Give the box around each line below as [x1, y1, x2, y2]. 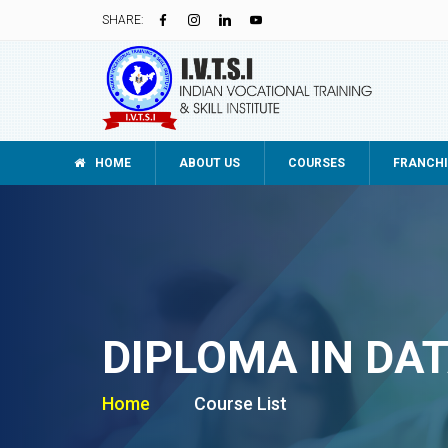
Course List [194, 392, 287, 414]
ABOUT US [179, 155, 240, 170]
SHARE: [102, 12, 144, 27]
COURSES [288, 155, 345, 170]
